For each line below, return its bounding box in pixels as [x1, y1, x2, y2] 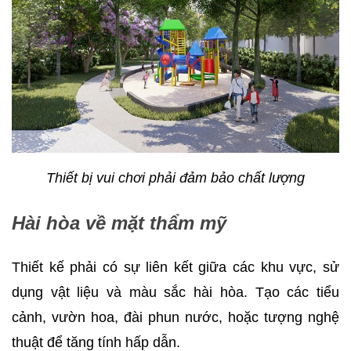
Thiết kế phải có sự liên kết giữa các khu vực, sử [12, 259, 339, 276]
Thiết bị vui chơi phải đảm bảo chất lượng [46, 170, 305, 186]
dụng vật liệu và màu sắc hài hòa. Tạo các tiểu [12, 284, 339, 301]
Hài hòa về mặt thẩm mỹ [12, 212, 226, 234]
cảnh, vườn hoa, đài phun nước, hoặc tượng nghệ [12, 309, 339, 326]
